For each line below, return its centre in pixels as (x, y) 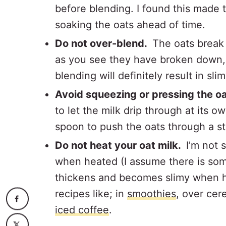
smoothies (152, 193)
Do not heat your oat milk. (121, 145)
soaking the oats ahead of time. (130, 24)
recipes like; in (91, 193)
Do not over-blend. (104, 43)
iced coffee (82, 210)
